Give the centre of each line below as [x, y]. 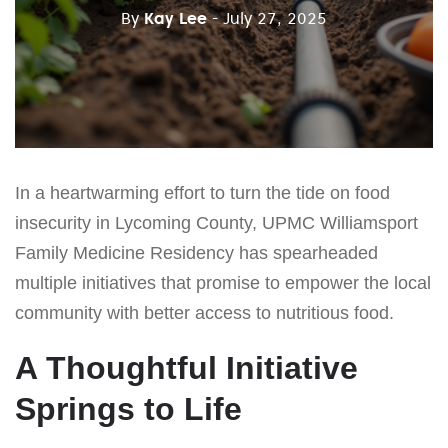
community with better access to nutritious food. [204, 312]
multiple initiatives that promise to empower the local [223, 282]
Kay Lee [175, 17]
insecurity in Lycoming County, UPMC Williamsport [216, 222]
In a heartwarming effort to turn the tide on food [202, 192]
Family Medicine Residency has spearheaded [196, 252]
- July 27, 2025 [269, 17]
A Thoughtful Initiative [186, 367]
